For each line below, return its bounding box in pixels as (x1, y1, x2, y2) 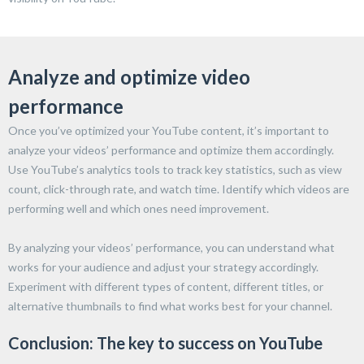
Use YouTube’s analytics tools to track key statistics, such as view (8, 162, 342, 177)
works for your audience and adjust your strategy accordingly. (8, 260, 318, 275)
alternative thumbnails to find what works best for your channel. (8, 299, 332, 314)
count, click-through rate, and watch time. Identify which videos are (8, 182, 349, 197)
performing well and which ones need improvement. (8, 201, 269, 216)
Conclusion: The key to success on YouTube (8, 333, 323, 353)
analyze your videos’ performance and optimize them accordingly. (8, 143, 334, 158)
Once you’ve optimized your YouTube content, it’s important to (8, 123, 329, 138)
